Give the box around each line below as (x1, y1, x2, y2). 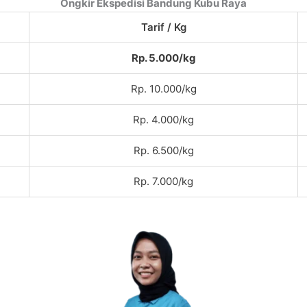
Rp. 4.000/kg (133, 113, 195, 126)
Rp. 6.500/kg (133, 144, 194, 157)
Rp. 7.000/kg (134, 175, 194, 188)
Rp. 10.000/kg (130, 82, 197, 95)
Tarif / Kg (140, 21, 186, 34)
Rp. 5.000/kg (131, 51, 196, 64)
